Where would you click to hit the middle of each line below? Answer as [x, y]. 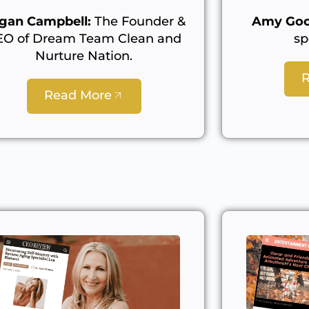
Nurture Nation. [84, 56]
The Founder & [138, 22]
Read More [78, 96]
